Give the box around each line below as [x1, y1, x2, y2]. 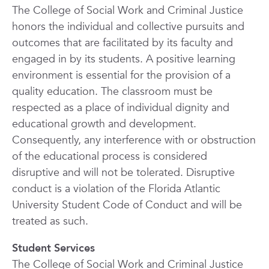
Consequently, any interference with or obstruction [12, 133, 256, 148]
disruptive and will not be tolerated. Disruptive [12, 165, 235, 180]
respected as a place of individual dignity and [12, 100, 229, 115]
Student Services [12, 241, 95, 256]
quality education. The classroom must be [12, 84, 213, 99]
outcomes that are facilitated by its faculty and [12, 35, 233, 50]
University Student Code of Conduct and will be [12, 198, 242, 213]
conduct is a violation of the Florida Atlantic [12, 181, 220, 196]
